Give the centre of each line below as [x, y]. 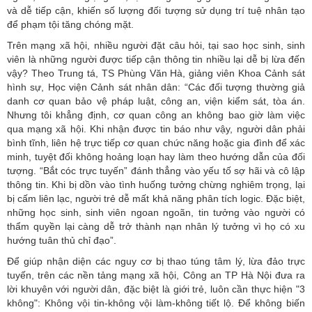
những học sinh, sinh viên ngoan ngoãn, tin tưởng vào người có [156, 212]
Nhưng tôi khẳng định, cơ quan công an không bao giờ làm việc [156, 115]
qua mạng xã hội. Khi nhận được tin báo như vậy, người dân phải [156, 128]
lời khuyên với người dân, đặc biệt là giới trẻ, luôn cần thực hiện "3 [156, 289]
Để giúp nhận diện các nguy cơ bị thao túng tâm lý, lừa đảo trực [156, 261]
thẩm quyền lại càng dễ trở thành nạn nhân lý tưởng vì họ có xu [156, 226]
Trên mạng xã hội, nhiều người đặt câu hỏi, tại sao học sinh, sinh [156, 45]
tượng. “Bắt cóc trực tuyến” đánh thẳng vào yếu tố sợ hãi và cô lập [156, 170]
